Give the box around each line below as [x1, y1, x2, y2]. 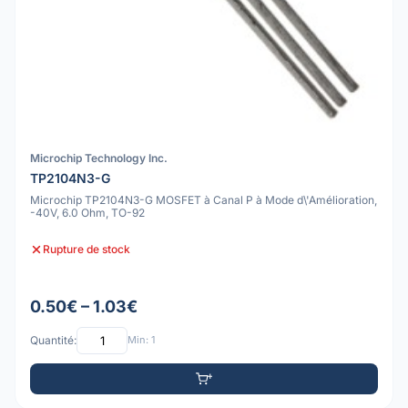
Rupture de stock [43, 242, 130, 257]
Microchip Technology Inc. [30, 150, 168, 165]
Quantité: [30, 333, 76, 348]
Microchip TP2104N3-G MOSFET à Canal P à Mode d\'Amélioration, [30, 193, 377, 208]
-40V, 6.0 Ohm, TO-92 [30, 206, 145, 220]
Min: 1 [127, 333, 155, 347]
